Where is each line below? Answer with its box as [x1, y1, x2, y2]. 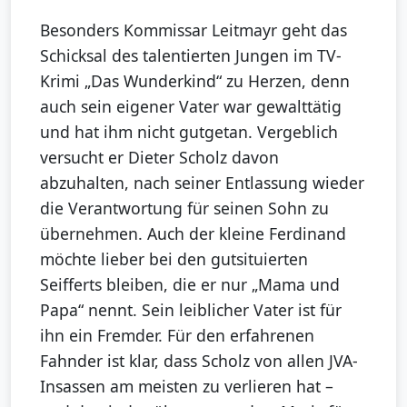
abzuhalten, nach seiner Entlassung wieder [40, 172, 364, 194]
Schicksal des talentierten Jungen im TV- [40, 45, 342, 67]
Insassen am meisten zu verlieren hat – [40, 375, 333, 398]
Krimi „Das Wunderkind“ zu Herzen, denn [40, 70, 350, 93]
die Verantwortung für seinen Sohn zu [40, 197, 329, 220]
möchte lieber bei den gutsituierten [40, 248, 308, 271]
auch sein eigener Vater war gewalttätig [40, 95, 342, 118]
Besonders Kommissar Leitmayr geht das [40, 19, 347, 42]
